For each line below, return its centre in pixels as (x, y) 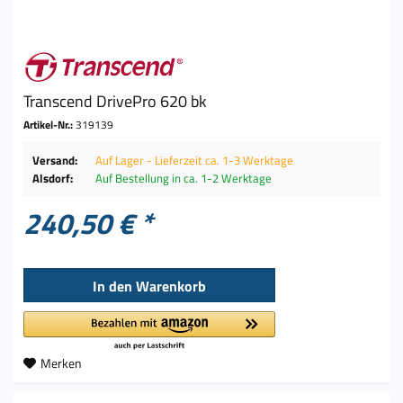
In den (113, 287)
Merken (62, 363)
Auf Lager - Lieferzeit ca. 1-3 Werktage (195, 161)
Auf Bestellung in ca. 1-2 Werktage (184, 179)
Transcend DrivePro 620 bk (116, 102)
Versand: (55, 161)
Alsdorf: (53, 179)
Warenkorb (171, 287)
